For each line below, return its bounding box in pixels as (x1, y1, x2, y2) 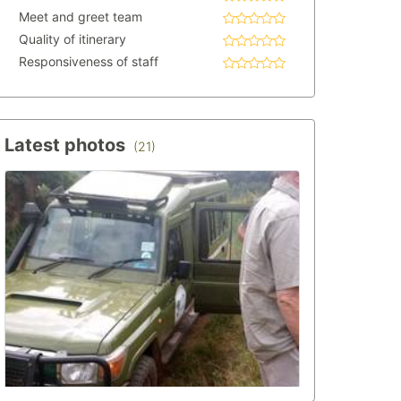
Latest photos (4, 134, 130, 156)
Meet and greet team (19, 9, 142, 24)
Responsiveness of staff (19, 54, 158, 69)
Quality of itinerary (19, 31, 126, 47)
